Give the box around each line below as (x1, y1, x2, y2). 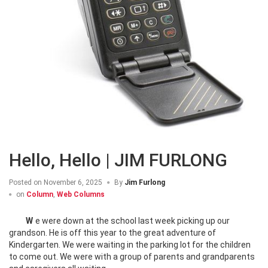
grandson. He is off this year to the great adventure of (9, 228, 216, 238)
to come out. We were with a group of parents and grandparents (9, 252, 255, 262)
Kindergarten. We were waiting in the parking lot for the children (9, 240, 251, 250)
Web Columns (57, 190, 105, 199)
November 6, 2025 (42, 178, 102, 187)
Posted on (9, 178, 42, 187)
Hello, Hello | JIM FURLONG (9, 150, 227, 171)
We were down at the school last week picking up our (9, 216, 33, 226)
